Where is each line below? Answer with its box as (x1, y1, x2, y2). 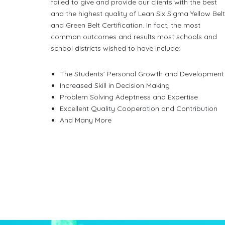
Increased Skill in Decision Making (59, 81, 170, 90)
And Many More (59, 116, 111, 125)
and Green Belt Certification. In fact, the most (51, 21, 201, 30)
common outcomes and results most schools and (51, 32, 217, 41)
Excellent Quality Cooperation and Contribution (59, 104, 217, 113)
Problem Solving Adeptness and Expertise (59, 92, 198, 101)
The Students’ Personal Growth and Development (59, 69, 224, 78)
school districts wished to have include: (51, 44, 181, 53)
